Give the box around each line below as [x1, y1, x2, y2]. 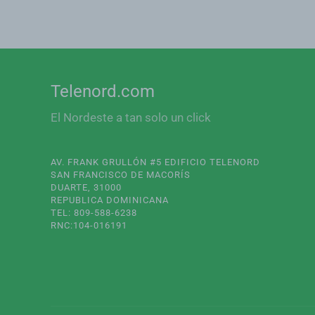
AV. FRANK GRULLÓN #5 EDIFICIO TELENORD [51, 157, 260, 167]
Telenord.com [51, 82, 155, 101]
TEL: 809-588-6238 [51, 207, 137, 218]
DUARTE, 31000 [51, 182, 122, 193]
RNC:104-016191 [51, 220, 127, 231]
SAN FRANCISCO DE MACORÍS [51, 169, 191, 180]
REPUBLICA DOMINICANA [51, 195, 169, 205]
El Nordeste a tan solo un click [51, 110, 211, 124]
